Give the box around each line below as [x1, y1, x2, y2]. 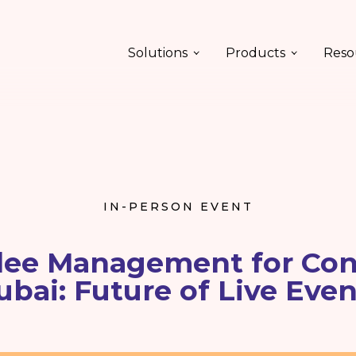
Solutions [128, 45, 188, 60]
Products [226, 45, 285, 60]
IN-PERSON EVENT [103, 199, 253, 214]
